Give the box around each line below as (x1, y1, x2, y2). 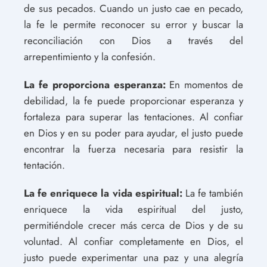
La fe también (182, 185, 243, 200)
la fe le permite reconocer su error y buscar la (24, 17, 243, 32)
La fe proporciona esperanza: (24, 77, 166, 92)
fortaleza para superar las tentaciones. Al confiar (24, 109, 243, 124)
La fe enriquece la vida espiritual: (24, 185, 182, 200)
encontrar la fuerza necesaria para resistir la (24, 141, 243, 156)
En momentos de (165, 77, 243, 92)
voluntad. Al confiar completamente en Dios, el (24, 234, 243, 249)
